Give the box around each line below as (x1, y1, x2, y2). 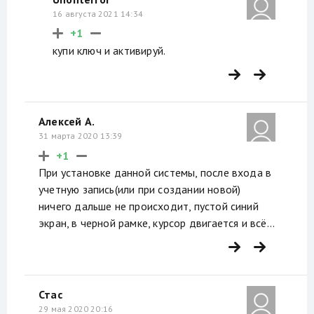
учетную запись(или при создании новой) (39, 182, 241, 197)
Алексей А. (39, 114, 95, 129)
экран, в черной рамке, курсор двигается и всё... (39, 216, 275, 231)
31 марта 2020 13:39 (39, 130, 123, 142)
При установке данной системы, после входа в (39, 165, 272, 180)
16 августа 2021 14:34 (53, 8, 144, 19)
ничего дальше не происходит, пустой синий (39, 199, 259, 214)
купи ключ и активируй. (53, 43, 166, 57)
